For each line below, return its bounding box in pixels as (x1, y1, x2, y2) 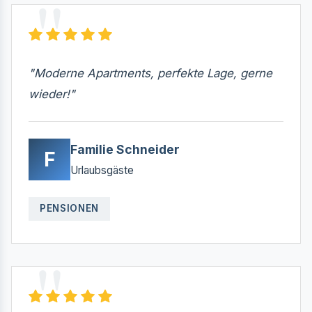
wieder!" (29, 86, 75, 101)
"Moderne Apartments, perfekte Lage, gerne (29, 65, 272, 80)
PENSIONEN (40, 203, 100, 214)
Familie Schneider (70, 141, 180, 157)
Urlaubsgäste (70, 163, 134, 177)
